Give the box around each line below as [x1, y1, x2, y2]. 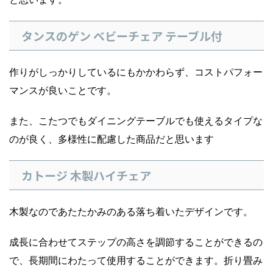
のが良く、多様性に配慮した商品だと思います [9, 133, 214, 146]
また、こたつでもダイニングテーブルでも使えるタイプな [9, 115, 263, 127]
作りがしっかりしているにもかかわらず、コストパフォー [9, 66, 263, 79]
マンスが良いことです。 [9, 84, 116, 97]
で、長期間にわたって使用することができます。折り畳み [9, 254, 263, 267]
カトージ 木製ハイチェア [21, 167, 151, 184]
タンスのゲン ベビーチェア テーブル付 [21, 27, 222, 44]
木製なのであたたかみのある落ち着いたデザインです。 [9, 205, 253, 218]
